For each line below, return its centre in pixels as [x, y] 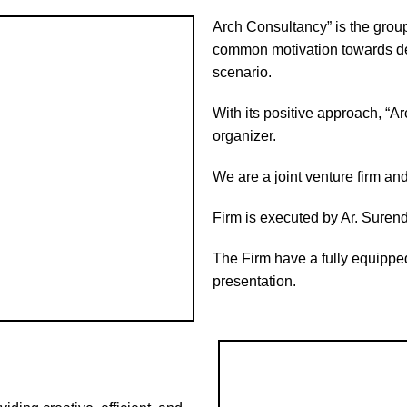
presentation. [254, 281]
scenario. [242, 72]
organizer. [244, 135]
